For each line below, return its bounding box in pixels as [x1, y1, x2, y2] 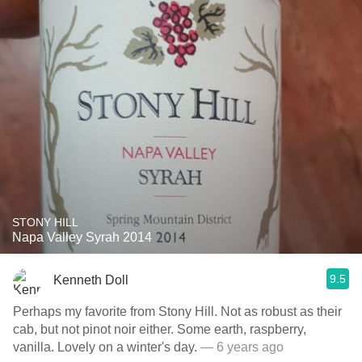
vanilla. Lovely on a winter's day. [13, 340, 197, 354]
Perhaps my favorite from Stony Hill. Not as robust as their [13, 305, 221, 318]
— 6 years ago [197, 340, 284, 354]
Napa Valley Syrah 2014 [12, 230, 152, 244]
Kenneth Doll [53, 272, 128, 287]
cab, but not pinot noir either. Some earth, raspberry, [13, 322, 177, 336]
